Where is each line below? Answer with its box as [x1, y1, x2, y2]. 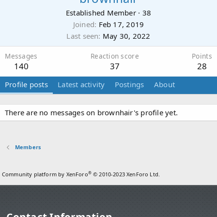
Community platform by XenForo [2, 170, 88, 178]
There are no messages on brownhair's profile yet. [5, 108, 178, 117]
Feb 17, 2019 [98, 19, 144, 29]
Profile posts [5, 79, 48, 89]
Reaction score [91, 51, 139, 61]
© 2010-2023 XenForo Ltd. [93, 170, 160, 178]
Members [15, 143, 41, 151]
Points [192, 51, 212, 61]
